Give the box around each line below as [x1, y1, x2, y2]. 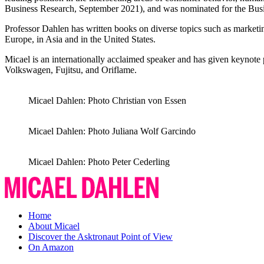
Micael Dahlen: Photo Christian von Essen [28, 95, 186, 106]
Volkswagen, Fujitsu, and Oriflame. [5, 65, 137, 75]
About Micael [28, 221, 80, 232]
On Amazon [28, 242, 74, 253]
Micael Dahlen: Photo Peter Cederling [28, 157, 170, 167]
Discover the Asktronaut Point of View [28, 232, 173, 242]
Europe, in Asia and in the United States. [5, 34, 156, 45]
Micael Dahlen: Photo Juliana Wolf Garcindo [28, 126, 196, 137]
